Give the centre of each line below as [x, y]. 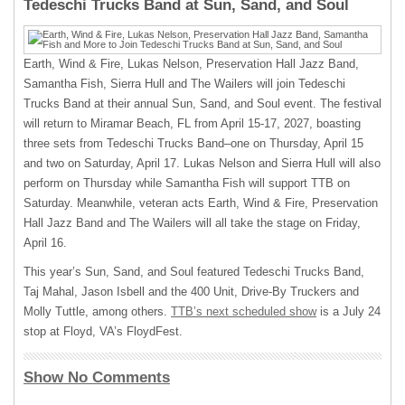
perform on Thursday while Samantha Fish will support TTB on [187, 183]
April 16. [45, 243]
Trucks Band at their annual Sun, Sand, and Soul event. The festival [202, 104]
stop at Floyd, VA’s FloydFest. [103, 331]
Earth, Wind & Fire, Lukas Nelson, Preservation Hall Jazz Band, [191, 64]
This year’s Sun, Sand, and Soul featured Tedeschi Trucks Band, [194, 272]
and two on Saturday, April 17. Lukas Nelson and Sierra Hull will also [202, 163]
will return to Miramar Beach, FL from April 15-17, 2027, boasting [192, 123]
